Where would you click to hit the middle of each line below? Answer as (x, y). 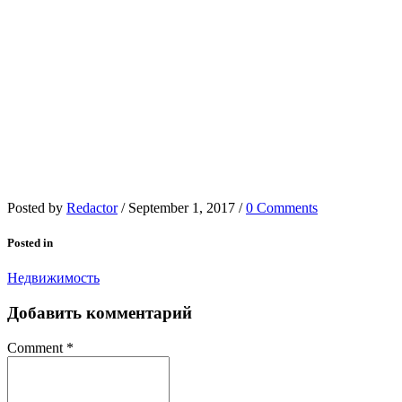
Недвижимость (53, 278)
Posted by (37, 208)
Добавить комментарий (100, 313)
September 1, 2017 (182, 208)
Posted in (30, 243)
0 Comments (282, 208)
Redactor (92, 208)
